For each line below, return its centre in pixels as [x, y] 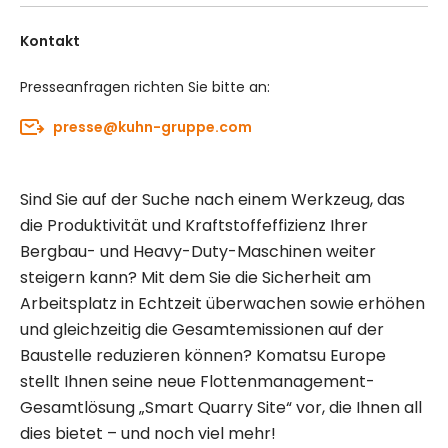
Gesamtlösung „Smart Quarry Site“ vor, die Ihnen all [221, 407]
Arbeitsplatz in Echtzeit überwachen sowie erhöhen [222, 303]
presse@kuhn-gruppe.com [152, 127]
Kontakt [50, 41]
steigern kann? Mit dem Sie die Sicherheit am [195, 277]
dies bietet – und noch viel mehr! [148, 433]
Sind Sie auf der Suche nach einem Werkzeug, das [212, 199]
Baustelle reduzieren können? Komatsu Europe [203, 355]
